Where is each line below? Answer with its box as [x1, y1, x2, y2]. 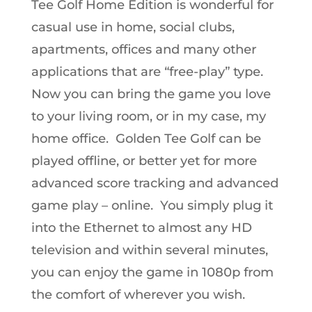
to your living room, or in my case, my [31, 109, 266, 124]
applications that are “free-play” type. [31, 64, 263, 79]
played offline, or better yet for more [31, 153, 257, 169]
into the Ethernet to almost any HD [31, 220, 252, 235]
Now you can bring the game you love [31, 86, 271, 102]
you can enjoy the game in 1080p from [31, 265, 274, 280]
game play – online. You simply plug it [31, 198, 273, 213]
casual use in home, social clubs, [31, 19, 235, 35]
